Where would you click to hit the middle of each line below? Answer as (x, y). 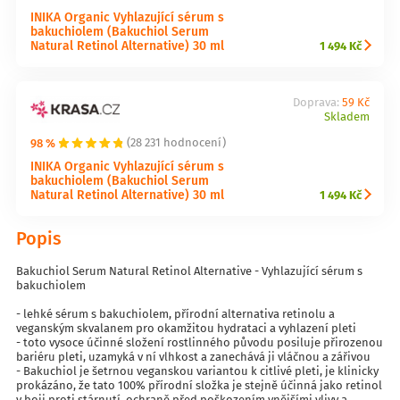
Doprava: (317, 102)
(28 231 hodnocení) (176, 143)
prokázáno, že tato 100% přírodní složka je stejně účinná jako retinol (199, 385)
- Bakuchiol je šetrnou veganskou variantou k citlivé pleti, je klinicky (197, 371)
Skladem (346, 116)
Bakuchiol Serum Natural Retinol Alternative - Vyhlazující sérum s (189, 271)
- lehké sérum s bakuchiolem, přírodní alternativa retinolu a (175, 313)
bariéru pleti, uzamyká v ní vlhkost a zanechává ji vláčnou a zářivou (193, 356)
